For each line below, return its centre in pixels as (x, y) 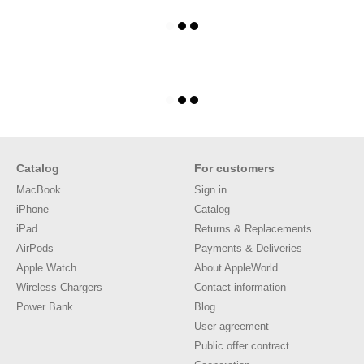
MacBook (39, 190)
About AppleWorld (236, 268)
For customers (234, 168)
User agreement (232, 326)
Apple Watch (46, 268)
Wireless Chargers (59, 287)
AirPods (35, 248)
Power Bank (45, 307)
